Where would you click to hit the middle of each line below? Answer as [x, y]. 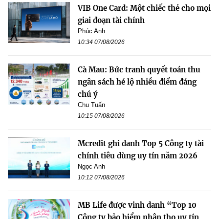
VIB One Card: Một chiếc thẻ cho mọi [144, 8]
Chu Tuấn [91, 105]
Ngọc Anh [91, 166]
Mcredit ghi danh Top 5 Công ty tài [141, 143]
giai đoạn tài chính [111, 20]
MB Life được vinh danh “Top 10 [137, 205]
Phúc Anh [91, 31]
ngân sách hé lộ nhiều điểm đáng [137, 82]
